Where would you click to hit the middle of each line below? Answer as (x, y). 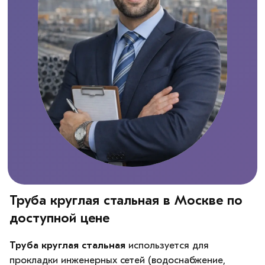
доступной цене (59, 218)
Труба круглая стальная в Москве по (126, 201)
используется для (167, 245)
